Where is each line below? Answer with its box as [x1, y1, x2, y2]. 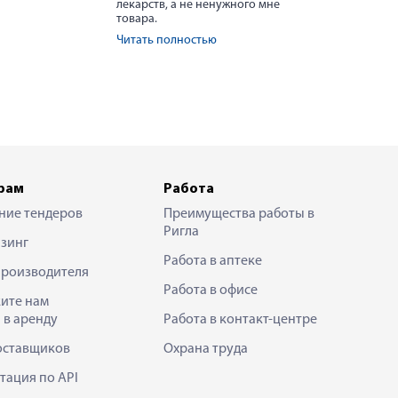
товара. [116, 12, 157, 26]
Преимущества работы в [163, 207, 314, 221]
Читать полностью [116, 34, 217, 47]
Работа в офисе [163, 283, 258, 298]
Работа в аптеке [163, 254, 262, 268]
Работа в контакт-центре [163, 313, 317, 327]
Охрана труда [163, 342, 248, 356]
